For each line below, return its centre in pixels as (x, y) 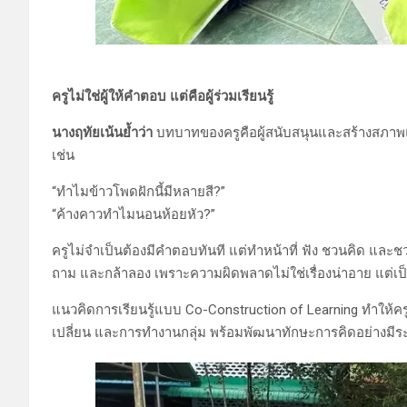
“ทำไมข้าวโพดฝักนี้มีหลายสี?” (139, 191)
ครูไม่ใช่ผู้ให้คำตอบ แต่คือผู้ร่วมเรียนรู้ (163, 96)
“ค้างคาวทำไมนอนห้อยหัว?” (134, 214)
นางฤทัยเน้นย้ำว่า (104, 132)
